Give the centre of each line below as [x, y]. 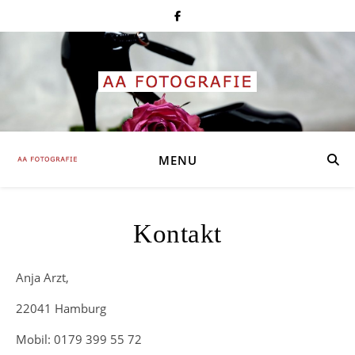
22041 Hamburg [61, 308]
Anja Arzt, [46, 277]
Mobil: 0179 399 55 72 [79, 339]
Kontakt [177, 234]
